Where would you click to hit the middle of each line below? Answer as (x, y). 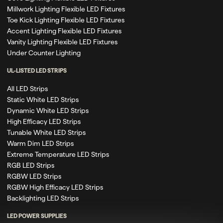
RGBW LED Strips (34, 176)
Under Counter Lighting (44, 53)
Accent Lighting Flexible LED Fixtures (64, 31)
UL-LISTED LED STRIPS (37, 70)
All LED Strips (27, 88)
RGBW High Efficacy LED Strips (55, 187)
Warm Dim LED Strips (40, 143)
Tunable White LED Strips (46, 132)
